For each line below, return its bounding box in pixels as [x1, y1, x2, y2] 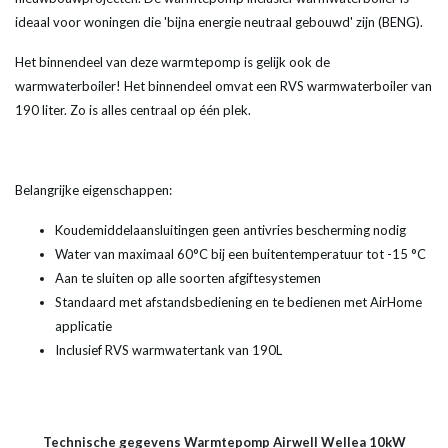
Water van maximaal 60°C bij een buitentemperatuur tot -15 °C [55, 246, 426, 263]
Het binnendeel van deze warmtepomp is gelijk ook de [15, 54, 330, 71]
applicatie [55, 318, 112, 335]
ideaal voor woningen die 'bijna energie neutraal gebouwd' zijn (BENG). [15, 14, 423, 31]
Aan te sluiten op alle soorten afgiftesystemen [55, 270, 321, 287]
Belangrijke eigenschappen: [15, 182, 172, 199]
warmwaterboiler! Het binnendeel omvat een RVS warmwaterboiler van [15, 78, 432, 95]
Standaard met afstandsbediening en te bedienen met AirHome [55, 294, 422, 311]
